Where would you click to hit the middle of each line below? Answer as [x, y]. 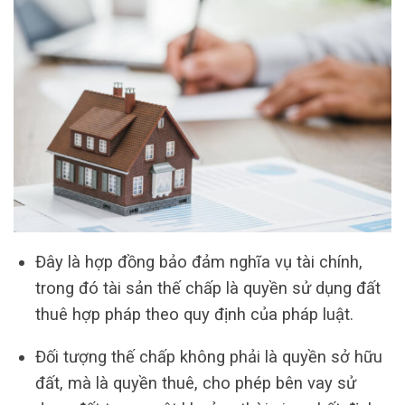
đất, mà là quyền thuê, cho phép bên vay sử [195, 383]
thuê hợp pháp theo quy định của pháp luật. [194, 315]
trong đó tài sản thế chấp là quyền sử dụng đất [207, 288]
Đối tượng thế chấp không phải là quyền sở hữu [208, 357]
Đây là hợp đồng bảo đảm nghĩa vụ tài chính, [198, 262]
